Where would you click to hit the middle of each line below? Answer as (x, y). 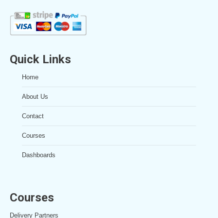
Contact (33, 116)
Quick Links (40, 60)
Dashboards (39, 155)
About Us (35, 97)
